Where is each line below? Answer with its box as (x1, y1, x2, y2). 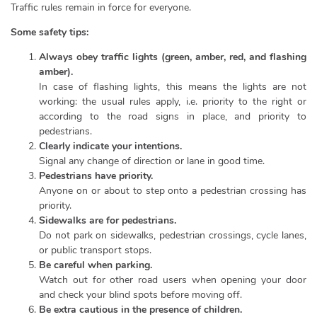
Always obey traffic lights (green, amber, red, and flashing (39, 50, 306, 64)
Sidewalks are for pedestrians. (39, 214, 176, 227)
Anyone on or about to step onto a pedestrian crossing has (39, 184, 306, 197)
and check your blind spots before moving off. (39, 288, 242, 301)
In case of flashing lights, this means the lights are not (39, 80, 306, 93)
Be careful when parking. (39, 258, 152, 272)
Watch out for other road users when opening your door (39, 273, 306, 287)
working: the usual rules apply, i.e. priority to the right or (39, 95, 306, 108)
